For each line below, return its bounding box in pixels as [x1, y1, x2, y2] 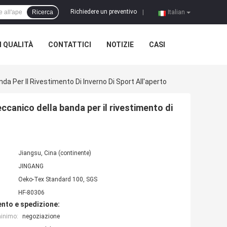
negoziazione [22, 213, 60, 220]
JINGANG [18, 163, 44, 170]
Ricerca [32, 9, 53, 16]
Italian [168, 9, 185, 16]
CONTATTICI [48, 41, 91, 49]
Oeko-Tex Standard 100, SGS [18, 176, 97, 183]
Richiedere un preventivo [70, 8, 137, 16]
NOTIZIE [106, 41, 134, 49]
